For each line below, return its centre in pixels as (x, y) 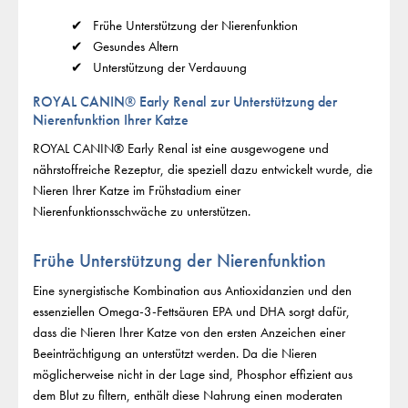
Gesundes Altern (135, 47)
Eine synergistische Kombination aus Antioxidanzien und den (192, 291)
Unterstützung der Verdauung (169, 68)
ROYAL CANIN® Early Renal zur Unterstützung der (185, 102)
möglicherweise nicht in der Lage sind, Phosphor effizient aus (193, 375)
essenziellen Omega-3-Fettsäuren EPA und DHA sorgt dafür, (191, 312)
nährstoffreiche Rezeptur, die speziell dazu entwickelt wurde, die (203, 170)
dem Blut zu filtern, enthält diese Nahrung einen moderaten (188, 396)
